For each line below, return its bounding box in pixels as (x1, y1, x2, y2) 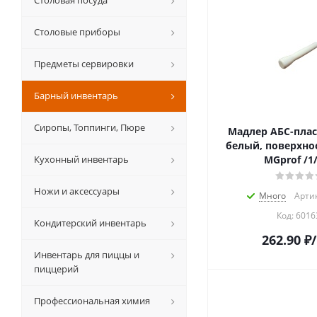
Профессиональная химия (34, 294, 150, 308)
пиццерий (34, 263, 79, 276)
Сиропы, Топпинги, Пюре (34, 121, 145, 134)
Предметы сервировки (34, 57, 134, 71)
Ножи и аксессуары (34, 185, 120, 198)
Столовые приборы (34, 25, 120, 39)
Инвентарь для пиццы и (34, 248, 139, 262)
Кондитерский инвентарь (34, 217, 146, 230)
